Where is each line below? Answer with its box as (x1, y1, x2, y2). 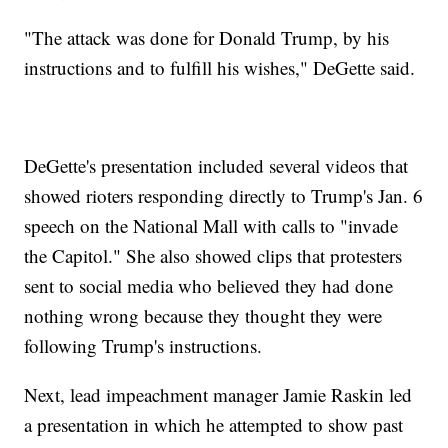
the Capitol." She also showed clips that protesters (24, 242, 403, 268)
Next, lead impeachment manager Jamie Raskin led (24, 381, 413, 407)
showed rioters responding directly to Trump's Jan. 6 (24, 182, 424, 208)
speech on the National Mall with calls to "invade (24, 212, 399, 238)
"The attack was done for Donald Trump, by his (24, 24, 390, 50)
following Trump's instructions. (24, 332, 263, 358)
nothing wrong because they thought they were (24, 302, 383, 328)
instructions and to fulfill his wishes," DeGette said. (24, 54, 416, 80)
